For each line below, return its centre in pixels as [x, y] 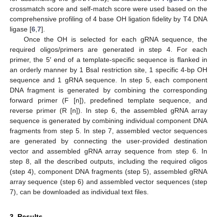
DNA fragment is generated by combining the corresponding [108, 90]
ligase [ [21, 29]
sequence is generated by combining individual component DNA [108, 121]
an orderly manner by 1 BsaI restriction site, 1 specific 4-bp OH [108, 70]
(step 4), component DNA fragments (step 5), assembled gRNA [108, 172]
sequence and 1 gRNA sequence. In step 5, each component [108, 80]
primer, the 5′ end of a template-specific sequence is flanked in [108, 60]
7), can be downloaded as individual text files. [79, 192]
